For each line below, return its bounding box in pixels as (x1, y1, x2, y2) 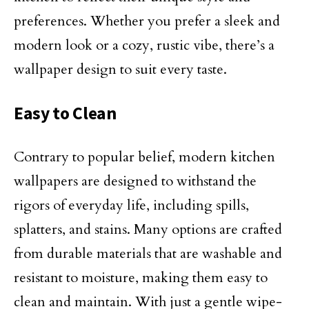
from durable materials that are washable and (14, 244, 282, 263)
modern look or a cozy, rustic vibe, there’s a (14, 36, 275, 54)
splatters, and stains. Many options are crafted (14, 220, 282, 239)
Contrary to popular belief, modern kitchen (14, 148, 275, 166)
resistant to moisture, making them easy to (14, 268, 268, 287)
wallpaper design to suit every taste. (14, 60, 227, 79)
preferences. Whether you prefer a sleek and (14, 12, 280, 30)
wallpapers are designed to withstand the (14, 172, 257, 190)
